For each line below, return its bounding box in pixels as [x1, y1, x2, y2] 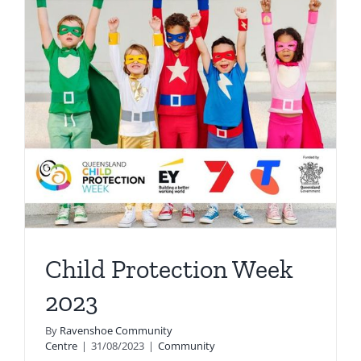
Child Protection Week [45, 254, 293, 285]
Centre [45, 338, 77, 354]
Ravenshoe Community [60, 323, 172, 338]
